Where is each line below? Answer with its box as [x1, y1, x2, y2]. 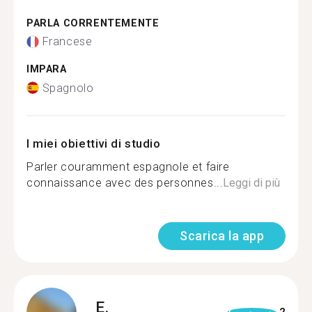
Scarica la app [180, 228, 264, 243]
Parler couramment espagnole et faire [26, 159, 230, 173]
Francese [42, 35, 93, 48]
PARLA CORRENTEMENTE [26, 17, 159, 29]
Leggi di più [223, 175, 281, 189]
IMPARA [26, 63, 67, 75]
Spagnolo [42, 81, 94, 95]
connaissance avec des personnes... [26, 175, 224, 189]
